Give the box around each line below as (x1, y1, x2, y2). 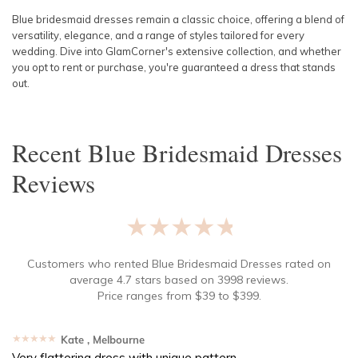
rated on (285, 257, 331, 271)
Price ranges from (97, 288, 192, 303)
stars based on (132, 272, 214, 287)
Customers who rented (27, 257, 152, 271)
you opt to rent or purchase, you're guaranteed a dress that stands (12, 61, 336, 74)
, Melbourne (86, 333, 145, 346)
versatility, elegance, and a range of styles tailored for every (12, 29, 304, 42)
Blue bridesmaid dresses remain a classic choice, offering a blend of (12, 13, 344, 26)
